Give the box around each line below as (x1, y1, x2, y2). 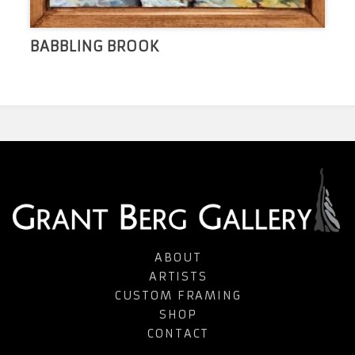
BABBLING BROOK (29, 36, 160, 55)
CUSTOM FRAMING (115, 288, 242, 303)
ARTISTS (149, 269, 208, 284)
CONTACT (147, 326, 210, 341)
